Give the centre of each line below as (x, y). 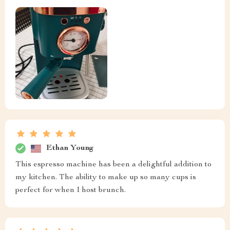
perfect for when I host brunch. (71, 191)
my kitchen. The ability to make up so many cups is (106, 178)
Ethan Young (70, 148)
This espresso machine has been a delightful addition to (113, 165)
